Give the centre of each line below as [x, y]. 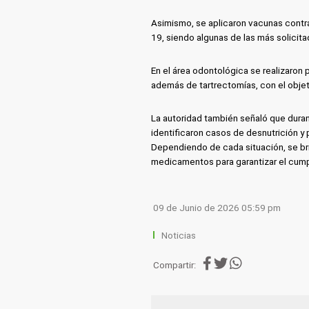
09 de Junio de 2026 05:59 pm [217, 208]
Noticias [178, 235]
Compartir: [175, 265]
